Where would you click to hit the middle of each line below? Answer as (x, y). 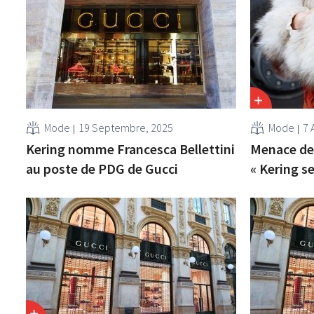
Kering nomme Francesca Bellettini (131, 149)
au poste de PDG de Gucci (102, 168)
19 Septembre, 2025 (126, 127)
